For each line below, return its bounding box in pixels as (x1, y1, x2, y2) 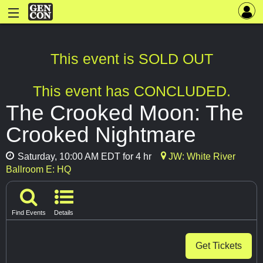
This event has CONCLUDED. (32, 83, 231, 100)
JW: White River (166, 151, 235, 162)
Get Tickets (195, 240, 242, 251)
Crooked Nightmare (6, 122, 196, 147)
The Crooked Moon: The (6, 100, 244, 126)
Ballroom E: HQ (6, 164, 71, 175)
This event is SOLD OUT (50, 50, 213, 68)
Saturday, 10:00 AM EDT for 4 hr (15, 151, 151, 162)
